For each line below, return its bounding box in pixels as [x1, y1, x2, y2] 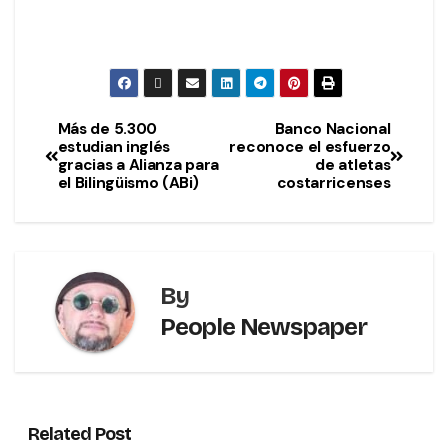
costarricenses [276, 173, 391, 194]
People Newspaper [160, 313, 367, 342]
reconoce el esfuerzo [229, 137, 391, 158]
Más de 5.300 [57, 119, 158, 140]
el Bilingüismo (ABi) [57, 173, 199, 194]
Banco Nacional [274, 119, 391, 140]
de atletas [315, 155, 391, 176]
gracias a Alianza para [57, 155, 219, 176]
